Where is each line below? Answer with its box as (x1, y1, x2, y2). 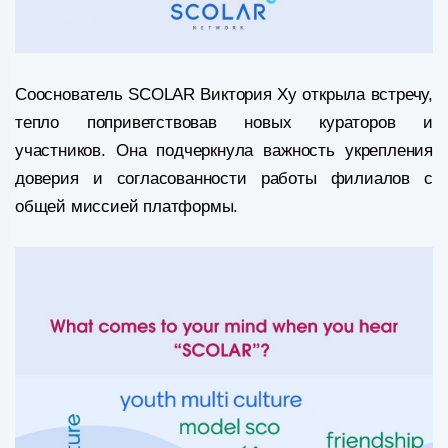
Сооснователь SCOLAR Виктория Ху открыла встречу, (15, 85, 433, 105)
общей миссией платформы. (15, 197, 239, 217)
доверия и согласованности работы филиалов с (15, 169, 433, 189)
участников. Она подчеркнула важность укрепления (15, 141, 433, 161)
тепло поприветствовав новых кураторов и (15, 113, 433, 133)
